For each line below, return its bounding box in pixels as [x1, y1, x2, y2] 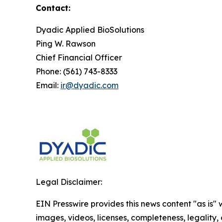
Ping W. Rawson [36, 38, 96, 49]
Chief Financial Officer [36, 52, 122, 62]
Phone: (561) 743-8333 [36, 66, 117, 76]
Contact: [36, 2, 70, 13]
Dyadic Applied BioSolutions [36, 24, 144, 35]
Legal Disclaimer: [36, 176, 102, 187]
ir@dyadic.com [60, 80, 118, 90]
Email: [36, 80, 60, 90]
